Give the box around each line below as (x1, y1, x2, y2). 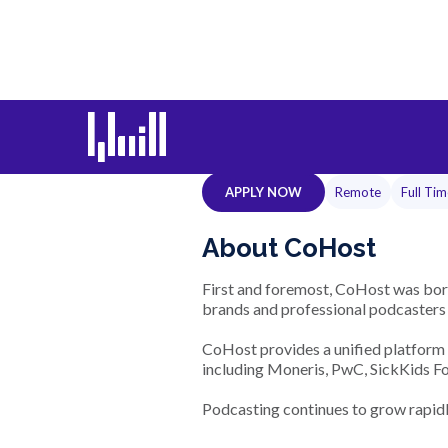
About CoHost (202, 233, 376, 263)
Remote (335, 184, 381, 200)
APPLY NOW (225, 184, 302, 200)
